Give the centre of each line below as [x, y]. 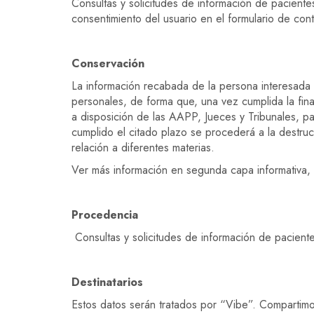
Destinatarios [107, 282]
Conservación [108, 63]
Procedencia [105, 215]
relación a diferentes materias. [143, 148]
